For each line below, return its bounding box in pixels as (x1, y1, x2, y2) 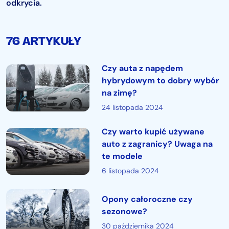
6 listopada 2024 (101, 166, 159, 175)
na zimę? (101, 87, 137, 98)
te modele (101, 151, 143, 162)
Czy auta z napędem (101, 63, 183, 74)
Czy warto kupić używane (101, 126, 204, 137)
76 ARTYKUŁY (6, 37, 81, 47)
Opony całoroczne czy (101, 194, 193, 204)
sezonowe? (101, 206, 147, 217)
